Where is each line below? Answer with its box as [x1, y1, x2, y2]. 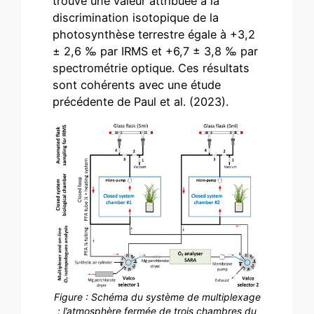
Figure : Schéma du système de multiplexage [53, 291, 261, 303]
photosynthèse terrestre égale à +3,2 [53, 27, 256, 42]
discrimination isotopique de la [53, 11, 219, 25]
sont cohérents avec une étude [53, 78, 221, 93]
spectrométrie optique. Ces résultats [53, 61, 250, 76]
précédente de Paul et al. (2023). [53, 95, 229, 109]
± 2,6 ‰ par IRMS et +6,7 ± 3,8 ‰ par [53, 44, 259, 59]
